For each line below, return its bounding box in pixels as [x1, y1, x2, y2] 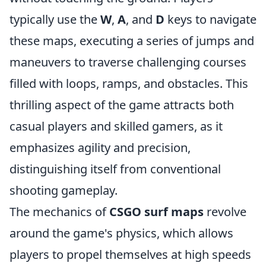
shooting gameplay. [9, 182, 118, 198]
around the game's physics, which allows [9, 224, 233, 241]
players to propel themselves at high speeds [9, 246, 251, 262]
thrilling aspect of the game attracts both [9, 96, 234, 113]
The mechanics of [9, 203, 109, 220]
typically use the [9, 11, 100, 27]
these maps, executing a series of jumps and [9, 32, 254, 49]
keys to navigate [164, 11, 256, 27]
